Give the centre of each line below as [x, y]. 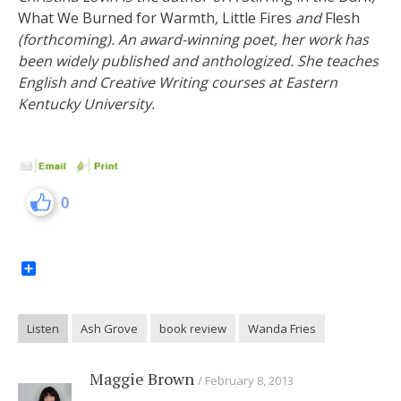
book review [193, 329]
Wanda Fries [282, 329]
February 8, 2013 [249, 381]
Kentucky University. [86, 104]
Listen [43, 329]
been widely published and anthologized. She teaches [198, 61]
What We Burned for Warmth [116, 18]
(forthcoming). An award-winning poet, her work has [193, 39]
